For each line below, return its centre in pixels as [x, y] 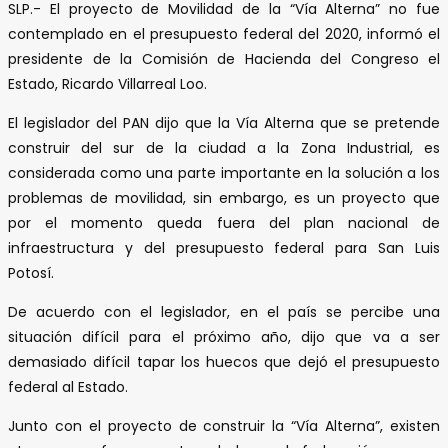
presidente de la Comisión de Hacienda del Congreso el [224, 58]
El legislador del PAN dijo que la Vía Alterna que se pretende [224, 122]
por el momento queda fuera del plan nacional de [224, 222]
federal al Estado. [68, 386]
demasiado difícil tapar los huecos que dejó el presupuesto [224, 361]
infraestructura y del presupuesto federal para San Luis [224, 247]
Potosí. [31, 272]
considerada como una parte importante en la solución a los [224, 172]
